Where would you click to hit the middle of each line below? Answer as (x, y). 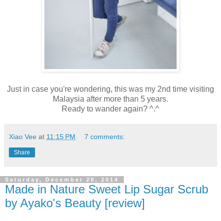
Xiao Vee (23, 137)
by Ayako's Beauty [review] (75, 203)
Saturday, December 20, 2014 (62, 180)
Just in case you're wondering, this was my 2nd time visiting (110, 89)
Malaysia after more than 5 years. (110, 99)
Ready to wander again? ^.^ (110, 109)
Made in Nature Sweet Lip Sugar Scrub (107, 189)
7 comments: (105, 137)
